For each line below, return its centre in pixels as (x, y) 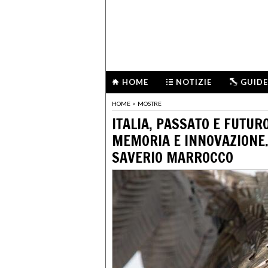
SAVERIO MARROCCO (173, 157)
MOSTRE (150, 104)
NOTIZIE (194, 82)
